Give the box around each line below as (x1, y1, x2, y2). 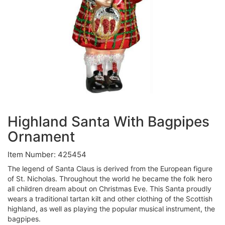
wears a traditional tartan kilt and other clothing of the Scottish (8, 194, 212, 203)
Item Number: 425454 (8, 150, 86, 159)
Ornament (8, 128, 75, 145)
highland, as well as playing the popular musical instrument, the (8, 204, 215, 213)
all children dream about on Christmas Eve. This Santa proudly (8, 184, 211, 193)
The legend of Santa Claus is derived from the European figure (8, 164, 212, 173)
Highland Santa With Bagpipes (8, 113, 209, 130)
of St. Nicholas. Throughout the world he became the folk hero (8, 174, 212, 183)
